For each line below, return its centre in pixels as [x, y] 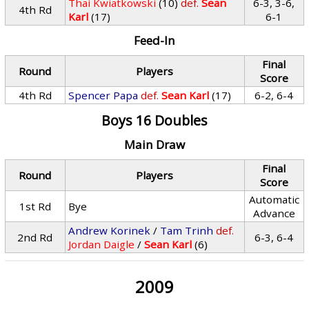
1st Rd [35, 206]
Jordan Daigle [102, 244]
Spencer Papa [103, 95]
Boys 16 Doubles [154, 120]
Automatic [274, 199]
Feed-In [154, 40]
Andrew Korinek [110, 230]
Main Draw [154, 144]
